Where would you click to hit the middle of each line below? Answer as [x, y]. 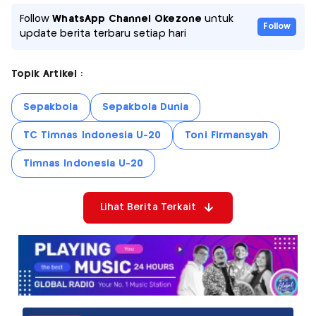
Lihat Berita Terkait [148, 207]
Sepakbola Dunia [145, 107]
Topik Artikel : [47, 74]
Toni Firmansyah [227, 135]
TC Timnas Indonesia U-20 [92, 135]
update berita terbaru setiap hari [103, 34]
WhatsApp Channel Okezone [127, 19]
